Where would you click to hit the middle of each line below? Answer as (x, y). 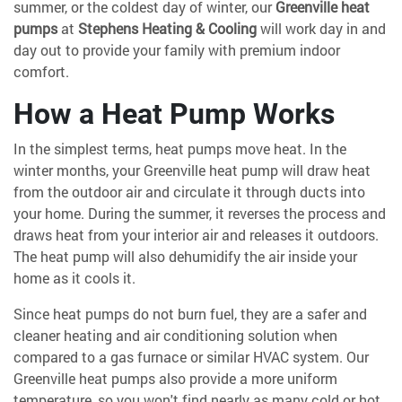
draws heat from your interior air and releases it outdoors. (196, 234)
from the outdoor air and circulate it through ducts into (189, 191)
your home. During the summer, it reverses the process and (200, 213)
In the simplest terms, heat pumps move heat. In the (180, 148)
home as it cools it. (74, 277)
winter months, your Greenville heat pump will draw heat (192, 170)
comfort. (41, 71)
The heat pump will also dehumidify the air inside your (185, 256)
